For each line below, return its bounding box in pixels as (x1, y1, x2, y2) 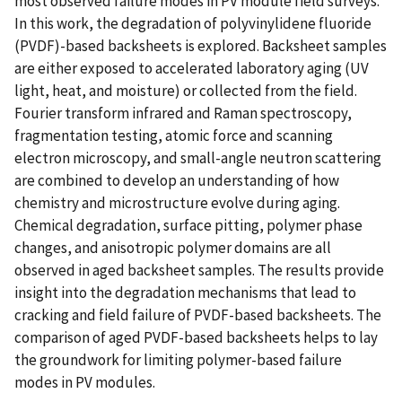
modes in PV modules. (14, 371, 155, 392)
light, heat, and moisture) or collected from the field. (14, 80, 357, 100)
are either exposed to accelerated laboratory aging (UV (14, 57, 369, 78)
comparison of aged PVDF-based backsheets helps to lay (14, 327, 378, 347)
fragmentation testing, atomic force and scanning (14, 125, 333, 145)
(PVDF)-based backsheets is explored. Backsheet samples (14, 35, 387, 56)
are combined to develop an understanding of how (14, 170, 339, 190)
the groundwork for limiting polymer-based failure (14, 349, 342, 370)
